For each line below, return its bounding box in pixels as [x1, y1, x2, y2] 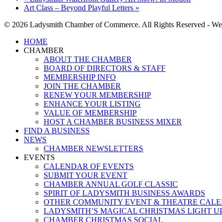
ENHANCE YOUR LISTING [44, 99, 141, 108]
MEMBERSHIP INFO [44, 72, 116, 81]
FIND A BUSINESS [24, 126, 90, 135]
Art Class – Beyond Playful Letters [24, 3, 135, 12]
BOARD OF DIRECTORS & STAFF [44, 63, 166, 72]
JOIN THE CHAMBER [44, 81, 121, 90]
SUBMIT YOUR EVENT [44, 170, 127, 179]
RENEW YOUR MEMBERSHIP [44, 90, 151, 99]
